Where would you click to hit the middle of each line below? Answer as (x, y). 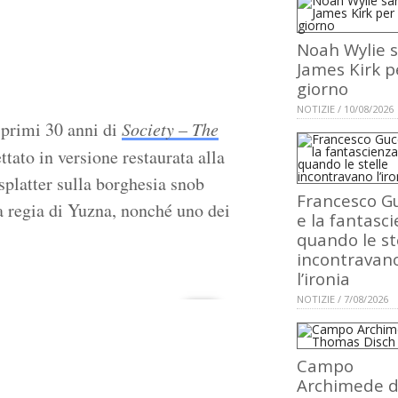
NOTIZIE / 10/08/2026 (345, 109)
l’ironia (323, 279)
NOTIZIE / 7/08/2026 (342, 299)
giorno (322, 89)
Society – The (170, 129)
